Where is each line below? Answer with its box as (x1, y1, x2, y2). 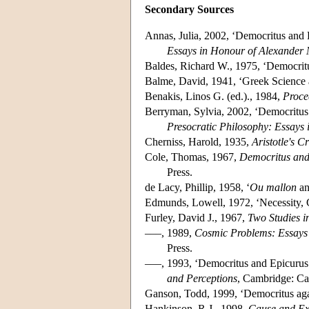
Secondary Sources (145, 3, 234, 15)
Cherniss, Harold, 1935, (145, 135, 252, 148)
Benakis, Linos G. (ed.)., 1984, (145, 90, 283, 102)
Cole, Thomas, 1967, (145, 150, 239, 163)
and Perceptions (167, 272, 237, 284)
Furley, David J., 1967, (145, 211, 248, 223)
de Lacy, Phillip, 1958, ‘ (145, 181, 250, 193)
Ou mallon (250, 181, 297, 193)
